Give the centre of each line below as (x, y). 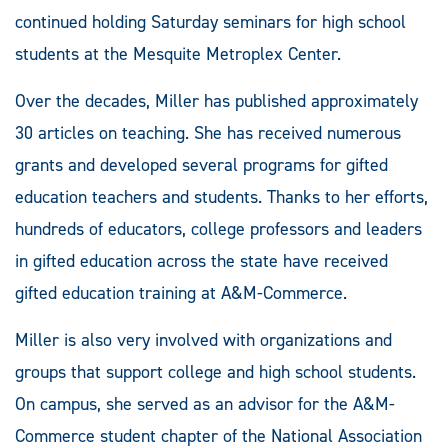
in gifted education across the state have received (201, 261)
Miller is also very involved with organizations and (203, 340)
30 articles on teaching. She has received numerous (208, 133)
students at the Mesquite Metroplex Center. (178, 54)
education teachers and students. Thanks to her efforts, (221, 197)
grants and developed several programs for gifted (201, 165)
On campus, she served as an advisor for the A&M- (205, 404)
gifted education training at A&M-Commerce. (181, 293)
